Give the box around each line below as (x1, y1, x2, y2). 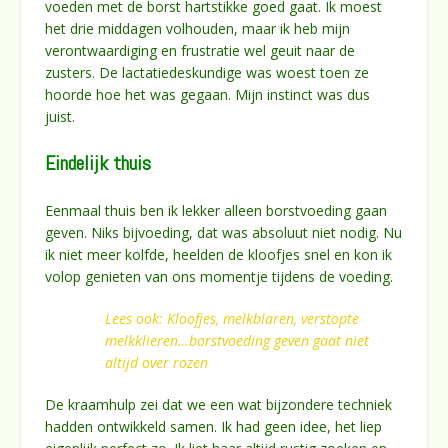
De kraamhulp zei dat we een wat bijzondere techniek (45, 394, 392, 414)
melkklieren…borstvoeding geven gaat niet (105, 330, 369, 350)
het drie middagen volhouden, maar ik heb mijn (45, 18, 350, 38)
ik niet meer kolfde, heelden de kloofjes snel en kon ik (45, 244, 392, 264)
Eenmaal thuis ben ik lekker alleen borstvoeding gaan (45, 200, 387, 220)
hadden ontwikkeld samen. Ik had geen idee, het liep (45, 416, 382, 436)
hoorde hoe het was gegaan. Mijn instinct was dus (45, 84, 370, 104)
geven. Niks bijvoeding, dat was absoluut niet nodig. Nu (45, 222, 402, 242)
